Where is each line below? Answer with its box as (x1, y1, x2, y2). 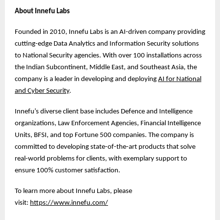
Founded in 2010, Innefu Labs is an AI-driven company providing (15, 28, 205, 36)
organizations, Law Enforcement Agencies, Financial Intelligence (15, 119, 201, 127)
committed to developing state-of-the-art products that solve (15, 143, 195, 151)
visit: (15, 199, 30, 207)
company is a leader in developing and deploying (15, 75, 158, 83)
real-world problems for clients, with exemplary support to (15, 155, 187, 163)
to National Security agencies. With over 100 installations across (15, 52, 202, 59)
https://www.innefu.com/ (30, 199, 108, 207)
